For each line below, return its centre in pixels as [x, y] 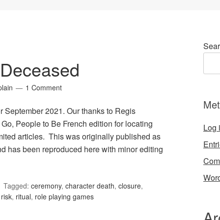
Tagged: [17, 186]
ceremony [46, 186]
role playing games [64, 197]
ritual [23, 197]
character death [90, 186]
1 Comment [44, 88]
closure [130, 186]
